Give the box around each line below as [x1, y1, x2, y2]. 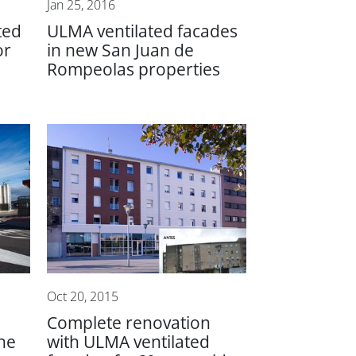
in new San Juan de [47, 41, 195, 60]
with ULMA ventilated [47, 332, 211, 351]
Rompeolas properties [47, 60, 221, 79]
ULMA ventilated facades [47, 21, 238, 41]
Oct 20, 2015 [47, 289, 119, 304]
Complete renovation [47, 313, 211, 332]
